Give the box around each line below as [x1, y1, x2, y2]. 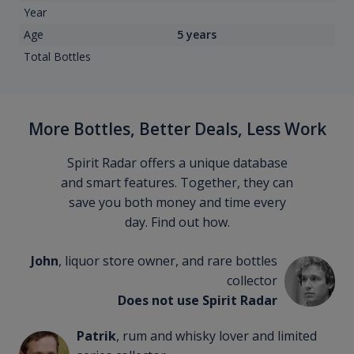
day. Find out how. [124, 213, 230, 232]
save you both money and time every [68, 194, 286, 212]
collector [227, 272, 278, 290]
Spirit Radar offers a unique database [66, 154, 288, 172]
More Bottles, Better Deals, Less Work [28, 118, 326, 141]
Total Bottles [23, 49, 91, 65]
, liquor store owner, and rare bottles [58, 252, 278, 270]
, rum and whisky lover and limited [115, 327, 317, 345]
